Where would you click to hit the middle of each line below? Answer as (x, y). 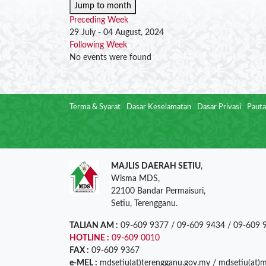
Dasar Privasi (219, 107)
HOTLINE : (89, 238)
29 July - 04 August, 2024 (117, 33)
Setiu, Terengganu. (144, 204)
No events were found (110, 58)
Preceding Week (99, 20)
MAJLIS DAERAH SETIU (156, 166)
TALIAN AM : (94, 226)
